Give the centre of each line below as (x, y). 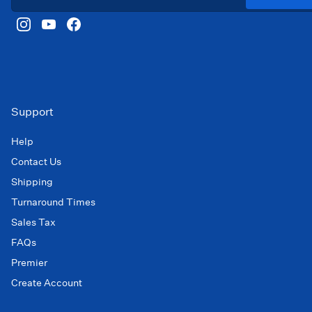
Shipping (32, 182)
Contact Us (36, 162)
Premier (29, 263)
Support (32, 112)
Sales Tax (33, 223)
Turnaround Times (53, 202)
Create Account (47, 283)
